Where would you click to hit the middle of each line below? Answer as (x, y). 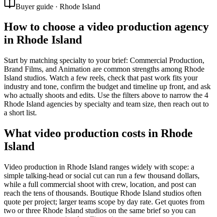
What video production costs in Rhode (98, 133)
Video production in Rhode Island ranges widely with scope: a (99, 167)
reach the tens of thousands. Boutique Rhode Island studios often (103, 193)
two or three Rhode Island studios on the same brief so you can (100, 211)
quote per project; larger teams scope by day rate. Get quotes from (104, 202)
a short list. (20, 113)
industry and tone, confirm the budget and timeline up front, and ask (107, 87)
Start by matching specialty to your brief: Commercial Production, (104, 61)
